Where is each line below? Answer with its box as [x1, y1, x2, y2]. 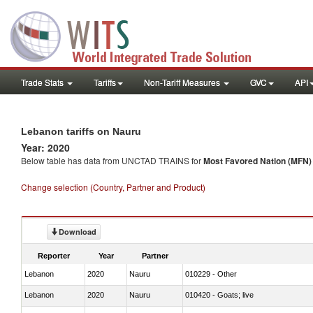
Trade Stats [21, 76, 66, 88]
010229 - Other [185, 269, 237, 278]
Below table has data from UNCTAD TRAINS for [21, 154, 203, 166]
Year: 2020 [21, 140, 70, 154]
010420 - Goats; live [185, 290, 254, 299]
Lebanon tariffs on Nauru [21, 126, 141, 137]
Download [59, 226, 96, 237]
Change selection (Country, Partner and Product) [21, 181, 205, 193]
